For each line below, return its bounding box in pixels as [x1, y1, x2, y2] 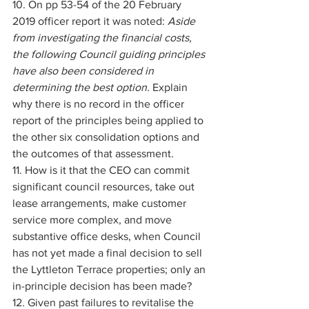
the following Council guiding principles [12, 48, 208, 60]
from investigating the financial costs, [12, 32, 195, 43]
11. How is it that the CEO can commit [12, 164, 192, 176]
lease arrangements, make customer [12, 197, 189, 209]
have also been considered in [12, 65, 157, 77]
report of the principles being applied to [12, 114, 206, 126]
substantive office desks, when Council [12, 230, 203, 242]
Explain [152, 81, 190, 93]
